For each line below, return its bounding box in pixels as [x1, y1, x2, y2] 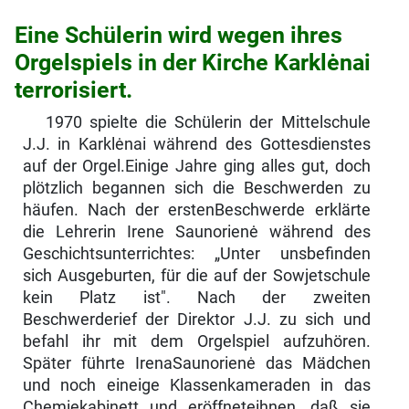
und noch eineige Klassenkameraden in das [22, 375, 371, 394]
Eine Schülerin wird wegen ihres [15, 21, 342, 48]
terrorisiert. [15, 76, 132, 103]
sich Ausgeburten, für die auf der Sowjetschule [22, 266, 371, 285]
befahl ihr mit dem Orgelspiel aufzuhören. [22, 331, 371, 351]
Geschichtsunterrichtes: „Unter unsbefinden [22, 244, 371, 263]
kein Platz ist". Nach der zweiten [22, 288, 371, 307]
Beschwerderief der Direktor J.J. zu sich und [22, 309, 371, 329]
